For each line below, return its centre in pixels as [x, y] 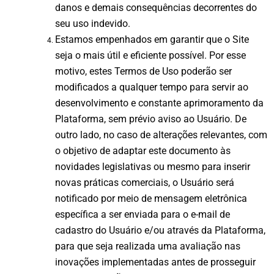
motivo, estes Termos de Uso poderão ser [143, 72]
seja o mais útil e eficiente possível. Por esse [150, 56]
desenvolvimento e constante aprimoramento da [159, 103]
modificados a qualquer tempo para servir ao [152, 87]
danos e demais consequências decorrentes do [156, 8]
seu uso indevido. [93, 24]
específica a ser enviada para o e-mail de [143, 215]
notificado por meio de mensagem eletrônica [151, 199]
